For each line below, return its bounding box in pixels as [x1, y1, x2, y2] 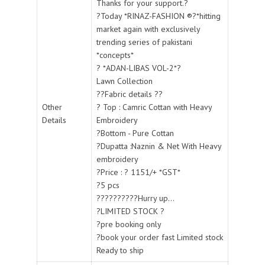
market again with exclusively [96, 23, 201, 34]
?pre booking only [96, 218, 161, 230]
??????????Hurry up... [96, 192, 174, 203]
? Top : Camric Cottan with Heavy [96, 101, 212, 112]
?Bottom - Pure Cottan [96, 127, 174, 138]
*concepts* [96, 49, 134, 60]
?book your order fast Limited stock [96, 231, 223, 243]
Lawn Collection [96, 75, 153, 86]
